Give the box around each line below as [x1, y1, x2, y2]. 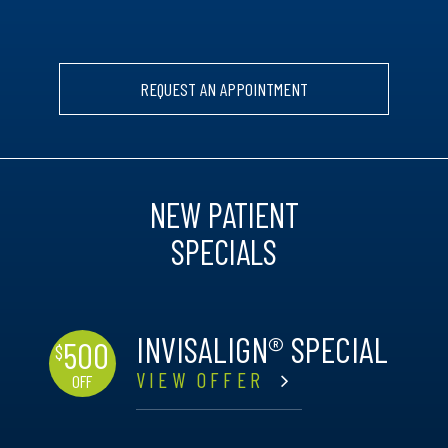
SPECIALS [171, 231, 277, 272]
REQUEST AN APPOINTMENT [140, 78, 308, 100]
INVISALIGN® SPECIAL [135, 328, 388, 370]
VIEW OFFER [135, 367, 273, 392]
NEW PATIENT [149, 194, 299, 235]
